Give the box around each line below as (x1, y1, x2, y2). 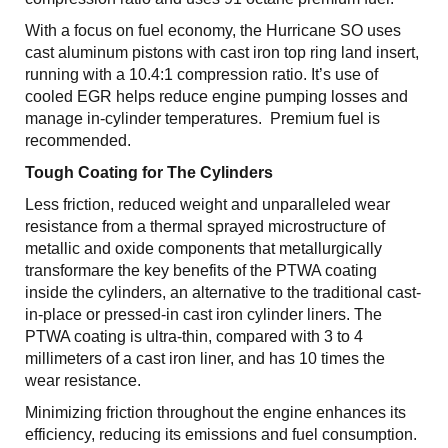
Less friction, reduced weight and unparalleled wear (25, 195, 390, 213)
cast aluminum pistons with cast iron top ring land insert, (25, 43, 419, 61)
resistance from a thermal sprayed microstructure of (25, 217, 385, 235)
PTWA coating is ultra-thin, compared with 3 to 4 (25, 327, 363, 345)
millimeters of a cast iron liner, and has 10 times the (25, 349, 385, 367)
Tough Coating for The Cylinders (25, 163, 273, 181)
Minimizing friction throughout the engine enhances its (25, 403, 406, 421)
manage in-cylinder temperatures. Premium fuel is (25, 109, 380, 127)
